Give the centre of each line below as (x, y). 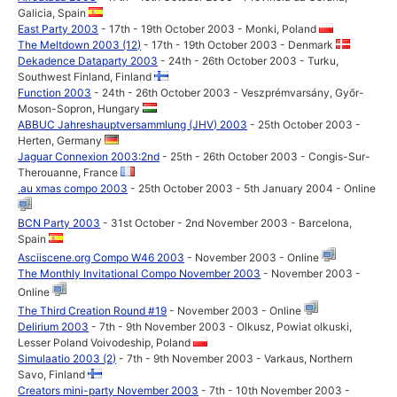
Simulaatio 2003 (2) (67, 358)
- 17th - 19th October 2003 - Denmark (239, 45)
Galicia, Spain (54, 13)
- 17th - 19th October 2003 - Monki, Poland (209, 29)
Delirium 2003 (54, 327)
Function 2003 (55, 93)
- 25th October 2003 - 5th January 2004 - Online (252, 188)
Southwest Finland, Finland (86, 77)
